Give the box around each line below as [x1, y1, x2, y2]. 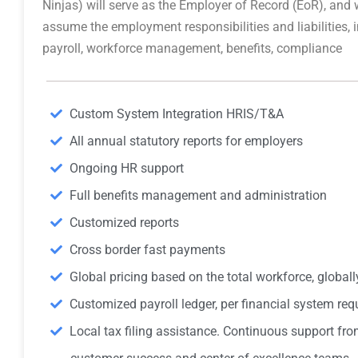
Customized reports [69, 214, 179, 230]
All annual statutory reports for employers [69, 133, 303, 149]
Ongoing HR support [69, 160, 184, 176]
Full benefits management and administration [69, 187, 327, 203]
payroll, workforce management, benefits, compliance [42, 40, 342, 56]
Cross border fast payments [69, 241, 225, 257]
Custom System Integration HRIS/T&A [69, 105, 284, 121]
